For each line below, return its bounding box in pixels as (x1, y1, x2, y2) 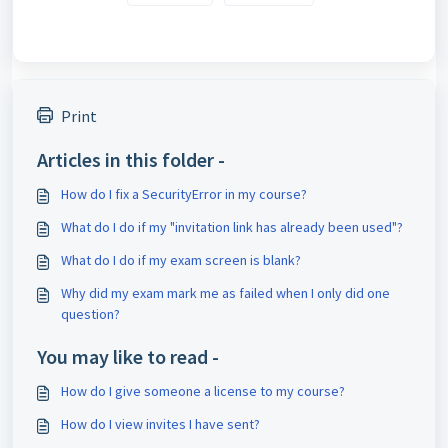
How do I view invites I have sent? (61, 414, 260, 433)
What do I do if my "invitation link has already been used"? (61, 217, 403, 236)
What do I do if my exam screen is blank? (61, 250, 301, 269)
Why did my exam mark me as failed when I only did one (61, 283, 390, 302)
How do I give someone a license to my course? (61, 381, 345, 400)
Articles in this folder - (37, 146, 225, 172)
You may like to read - (37, 343, 219, 369)
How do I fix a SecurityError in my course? (61, 184, 307, 203)
